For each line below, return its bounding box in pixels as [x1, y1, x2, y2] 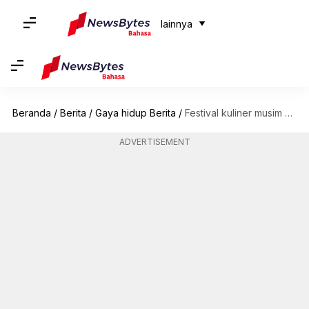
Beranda [12, 107, 51, 119]
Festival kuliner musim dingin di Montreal [184, 107, 285, 119]
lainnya [160, 18, 192, 30]
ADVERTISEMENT [119, 137, 190, 147]
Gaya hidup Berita [94, 107, 176, 119]
